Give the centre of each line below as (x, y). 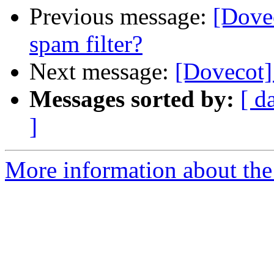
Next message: (102, 72)
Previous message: (121, 17)
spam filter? (86, 44)
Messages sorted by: (132, 99)
